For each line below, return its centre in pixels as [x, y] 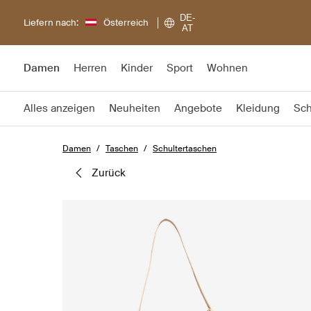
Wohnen [227, 68]
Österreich [126, 22]
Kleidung [258, 108]
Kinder [137, 68]
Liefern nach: [51, 22]
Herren [90, 68]
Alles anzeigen [59, 108]
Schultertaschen [185, 149]
